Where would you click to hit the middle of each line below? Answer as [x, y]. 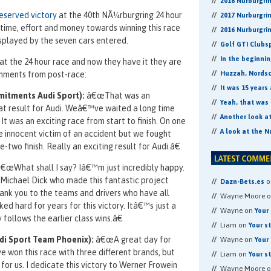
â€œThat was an [117, 96]
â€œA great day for [132, 240]
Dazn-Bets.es [242, 181]
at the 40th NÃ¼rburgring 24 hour [119, 15]
